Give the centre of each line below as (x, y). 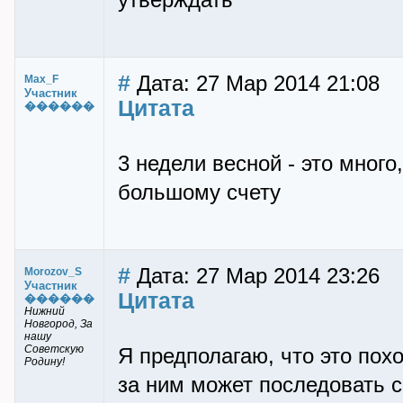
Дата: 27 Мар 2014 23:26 (255, 276)
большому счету (199, 193)
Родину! (45, 362)
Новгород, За (58, 324)
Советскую (54, 349)
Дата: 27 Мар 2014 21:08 (255, 84)
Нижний (45, 311)
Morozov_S (53, 272)
